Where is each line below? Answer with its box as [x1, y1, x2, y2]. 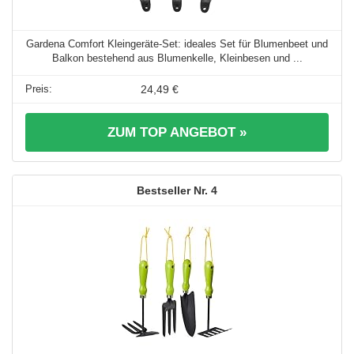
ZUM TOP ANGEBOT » [107, 125, 247, 141]
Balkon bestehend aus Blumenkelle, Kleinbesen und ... [51, 52, 303, 65]
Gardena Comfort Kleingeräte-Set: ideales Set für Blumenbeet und [26, 38, 328, 51]
